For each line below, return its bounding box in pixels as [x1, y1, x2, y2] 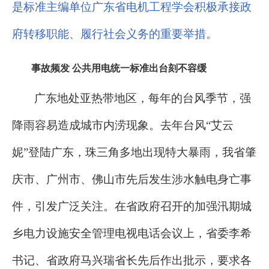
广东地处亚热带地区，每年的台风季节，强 [34, 92, 251, 105]
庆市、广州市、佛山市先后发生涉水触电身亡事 [12, 173, 252, 186]
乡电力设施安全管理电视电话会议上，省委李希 [12, 227, 252, 240]
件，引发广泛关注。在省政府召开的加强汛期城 [12, 200, 252, 213]
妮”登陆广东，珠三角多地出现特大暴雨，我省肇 [12, 146, 256, 159]
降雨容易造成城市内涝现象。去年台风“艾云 [12, 119, 234, 132]
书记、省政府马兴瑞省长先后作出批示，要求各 [12, 254, 252, 267]
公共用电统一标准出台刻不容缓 [72, 63, 207, 74]
